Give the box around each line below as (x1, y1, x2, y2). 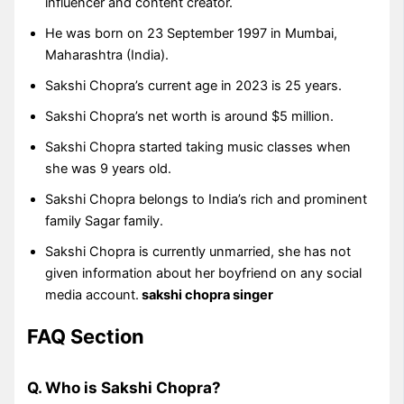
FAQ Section (27, 325, 145, 349)
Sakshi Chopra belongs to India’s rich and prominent (45, 191, 368, 208)
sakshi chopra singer (139, 287, 274, 304)
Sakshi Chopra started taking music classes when (45, 139, 352, 156)
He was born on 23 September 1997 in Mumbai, (45, 25, 338, 42)
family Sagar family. (45, 213, 164, 230)
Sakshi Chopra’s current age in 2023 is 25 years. (45, 78, 343, 95)
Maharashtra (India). (45, 47, 170, 64)
